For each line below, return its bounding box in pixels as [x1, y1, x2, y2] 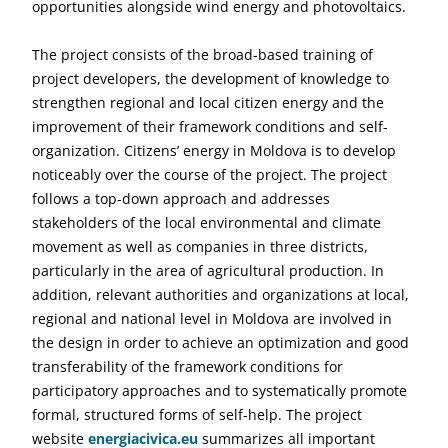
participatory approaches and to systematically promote [32, 381, 407, 400]
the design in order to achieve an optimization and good [32, 333, 409, 352]
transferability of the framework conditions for [32, 357, 343, 376]
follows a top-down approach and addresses [32, 189, 330, 208]
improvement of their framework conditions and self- [32, 117, 388, 136]
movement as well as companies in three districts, [32, 237, 368, 256]
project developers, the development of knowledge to [32, 69, 389, 88]
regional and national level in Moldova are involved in [32, 309, 392, 328]
